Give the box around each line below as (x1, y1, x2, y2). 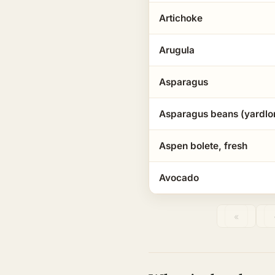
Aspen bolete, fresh (159, 140, 247, 152)
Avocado (159, 172, 199, 184)
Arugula (159, 44, 195, 56)
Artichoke (159, 12, 203, 24)
